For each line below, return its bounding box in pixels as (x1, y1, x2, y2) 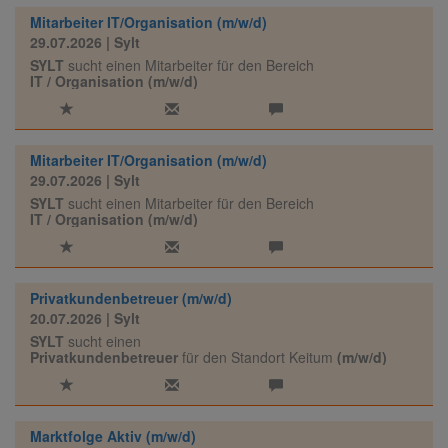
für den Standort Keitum (178, 347, 333, 367)
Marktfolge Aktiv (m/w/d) (30, 426, 196, 446)
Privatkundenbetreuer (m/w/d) (30, 288, 232, 308)
